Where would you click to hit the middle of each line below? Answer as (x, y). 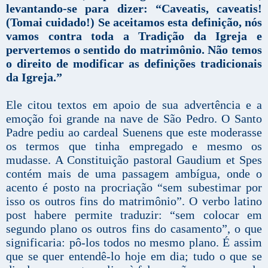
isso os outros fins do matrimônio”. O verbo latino (134, 201)
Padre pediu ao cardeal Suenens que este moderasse (134, 133)
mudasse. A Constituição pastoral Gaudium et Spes (134, 160)
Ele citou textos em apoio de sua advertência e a (134, 105)
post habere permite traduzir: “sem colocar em (134, 215)
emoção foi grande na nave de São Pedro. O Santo (134, 119)
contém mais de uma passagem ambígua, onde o (134, 174)
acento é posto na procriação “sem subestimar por (134, 188)
